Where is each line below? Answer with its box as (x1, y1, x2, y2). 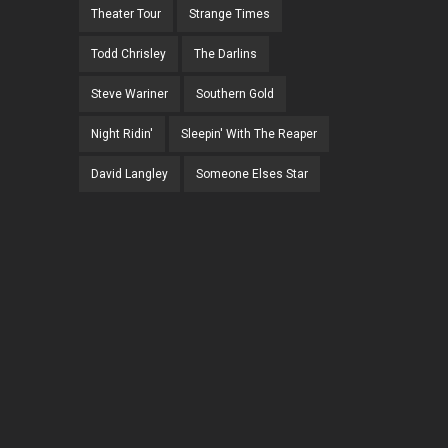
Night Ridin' (91, 127, 153, 142)
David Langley (91, 167, 168, 182)
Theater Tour (91, 7, 161, 22)
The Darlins (194, 47, 257, 62)
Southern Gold (196, 87, 274, 102)
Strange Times (189, 7, 270, 22)
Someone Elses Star (196, 167, 308, 182)
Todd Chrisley (91, 47, 166, 62)
